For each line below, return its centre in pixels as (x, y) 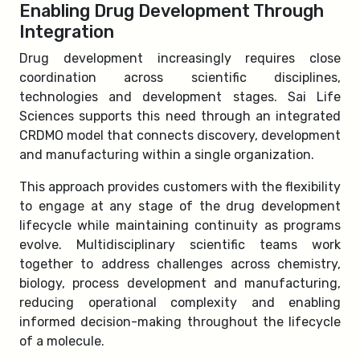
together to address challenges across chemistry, (180, 264)
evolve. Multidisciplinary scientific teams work (180, 244)
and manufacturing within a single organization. (167, 154)
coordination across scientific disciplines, (180, 77)
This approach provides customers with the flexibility (180, 186)
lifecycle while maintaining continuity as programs (180, 225)
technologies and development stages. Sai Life (180, 96)
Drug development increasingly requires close (180, 58)
